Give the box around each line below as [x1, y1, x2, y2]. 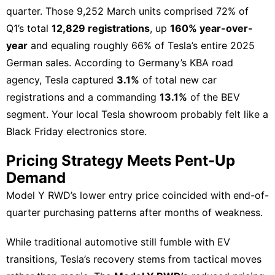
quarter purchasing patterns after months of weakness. [6, 206, 263, 219]
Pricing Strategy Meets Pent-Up [6, 151, 235, 169]
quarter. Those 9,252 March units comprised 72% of [6, 4, 249, 17]
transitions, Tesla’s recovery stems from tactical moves [6, 252, 261, 265]
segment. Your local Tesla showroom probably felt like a [6, 107, 268, 120]
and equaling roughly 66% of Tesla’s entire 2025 [28, 39, 255, 52]
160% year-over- [170, 21, 253, 34]
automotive [85, 235, 137, 248]
